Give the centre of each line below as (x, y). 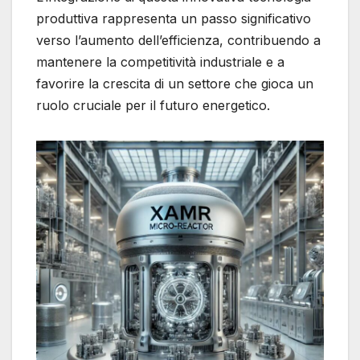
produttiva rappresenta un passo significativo (174, 19)
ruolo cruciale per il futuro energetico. (153, 106)
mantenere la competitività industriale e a (160, 62)
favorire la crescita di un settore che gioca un (175, 84)
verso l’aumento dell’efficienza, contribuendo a (178, 41)
